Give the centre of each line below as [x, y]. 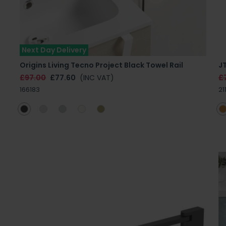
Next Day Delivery [54, 50]
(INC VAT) [97, 77]
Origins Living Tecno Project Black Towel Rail [102, 65]
